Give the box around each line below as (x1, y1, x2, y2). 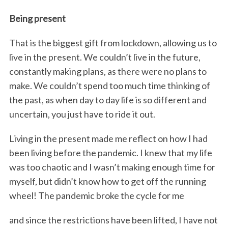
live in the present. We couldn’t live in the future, (9, 51, 201, 63)
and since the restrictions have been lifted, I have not (9, 214, 218, 225)
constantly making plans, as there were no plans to (9, 65, 207, 77)
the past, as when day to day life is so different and (9, 94, 207, 105)
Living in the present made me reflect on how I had (9, 132, 208, 144)
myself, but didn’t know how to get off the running (9, 175, 206, 187)
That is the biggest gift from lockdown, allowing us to (9, 37, 217, 48)
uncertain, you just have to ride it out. (9, 108, 155, 120)
